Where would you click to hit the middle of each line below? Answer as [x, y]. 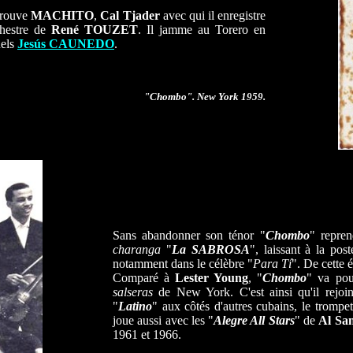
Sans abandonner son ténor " [189, 235]
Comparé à [144, 278]
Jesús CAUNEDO [66, 44]
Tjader [141, 15]
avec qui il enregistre [212, 15]
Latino [135, 306]
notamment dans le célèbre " [183, 264]
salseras [133, 292]
